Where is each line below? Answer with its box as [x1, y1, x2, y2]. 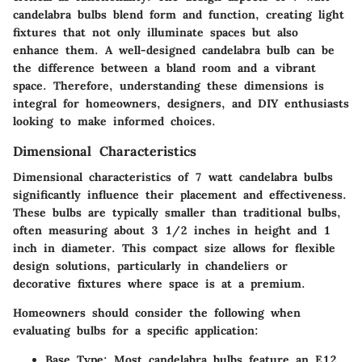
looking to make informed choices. [13, 113, 216, 128]
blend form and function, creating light [107, 6, 344, 22]
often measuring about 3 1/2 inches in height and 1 [13, 223, 330, 238]
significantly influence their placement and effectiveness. [13, 187, 347, 202]
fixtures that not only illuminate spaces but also [13, 24, 298, 40]
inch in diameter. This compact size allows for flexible [13, 241, 335, 255]
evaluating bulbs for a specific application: [13, 323, 259, 338]
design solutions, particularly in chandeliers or [13, 259, 288, 273]
